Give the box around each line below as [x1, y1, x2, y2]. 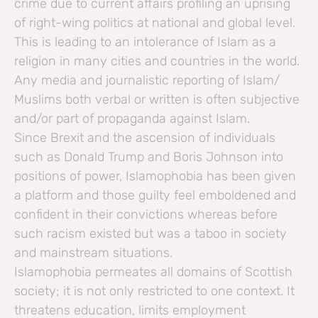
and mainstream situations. [14, 245, 172, 261]
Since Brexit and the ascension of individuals [14, 130, 275, 146]
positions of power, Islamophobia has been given [14, 168, 296, 185]
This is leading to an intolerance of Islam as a [14, 34, 276, 50]
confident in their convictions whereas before [14, 207, 278, 223]
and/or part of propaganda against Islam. [14, 111, 250, 127]
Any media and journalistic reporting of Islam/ [14, 72, 280, 89]
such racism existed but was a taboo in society [14, 226, 287, 242]
